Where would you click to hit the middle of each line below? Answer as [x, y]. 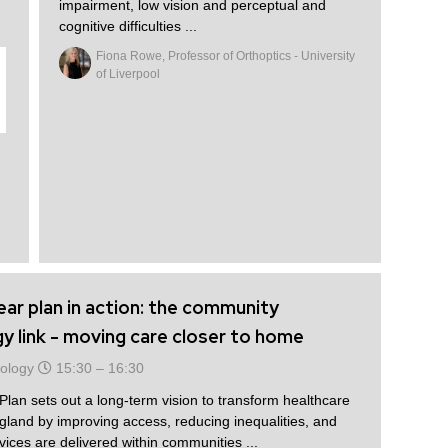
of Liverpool [127, 74]
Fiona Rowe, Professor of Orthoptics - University [225, 56]
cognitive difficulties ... [127, 26]
